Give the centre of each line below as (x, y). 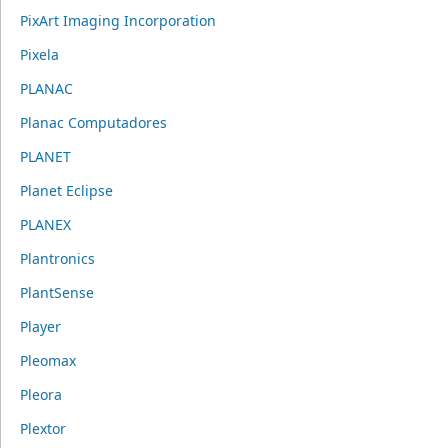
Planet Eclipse (66, 190)
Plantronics (57, 258)
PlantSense (56, 292)
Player (40, 326)
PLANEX (45, 224)
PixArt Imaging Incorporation (117, 20)
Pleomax (47, 360)
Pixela (39, 54)
